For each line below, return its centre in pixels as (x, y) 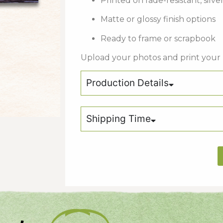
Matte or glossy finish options (158, 19)
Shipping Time (119, 119)
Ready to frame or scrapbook (158, 38)
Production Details (128, 83)
